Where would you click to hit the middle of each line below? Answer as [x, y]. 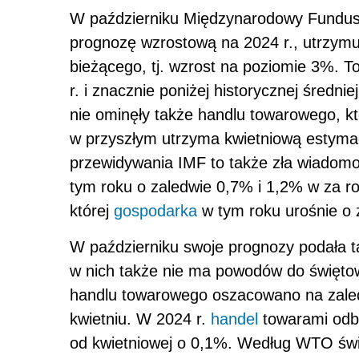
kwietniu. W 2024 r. [140, 319]
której [92, 210]
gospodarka [155, 210]
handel [234, 319]
